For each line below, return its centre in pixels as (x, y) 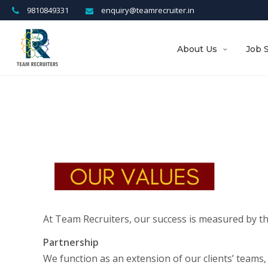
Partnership (71, 242)
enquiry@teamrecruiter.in (147, 10)
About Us (197, 49)
